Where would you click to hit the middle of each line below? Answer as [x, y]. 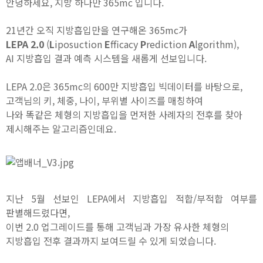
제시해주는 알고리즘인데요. [61, 128]
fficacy [125, 44]
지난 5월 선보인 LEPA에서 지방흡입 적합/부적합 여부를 [131, 198]
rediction [168, 44]
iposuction [80, 44]
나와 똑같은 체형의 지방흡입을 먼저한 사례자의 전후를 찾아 [125, 114]
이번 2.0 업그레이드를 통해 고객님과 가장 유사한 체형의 [119, 226]
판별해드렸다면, [39, 212]
